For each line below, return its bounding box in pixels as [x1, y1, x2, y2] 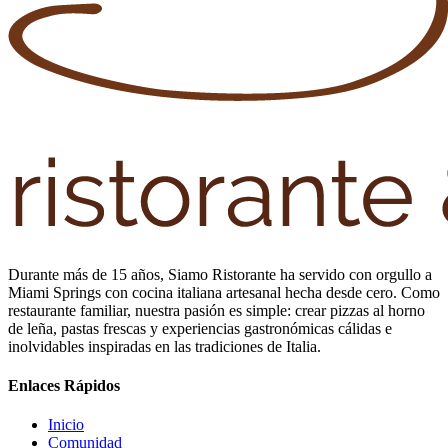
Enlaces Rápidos [8, 376, 120, 394]
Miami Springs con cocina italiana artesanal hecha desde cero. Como [8, 283, 440, 301]
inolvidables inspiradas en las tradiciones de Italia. [8, 337, 321, 355]
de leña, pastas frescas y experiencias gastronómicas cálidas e [8, 319, 392, 337]
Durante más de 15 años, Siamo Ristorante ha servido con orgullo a [8, 265, 432, 283]
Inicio [48, 416, 84, 434]
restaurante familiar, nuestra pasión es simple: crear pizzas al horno [8, 301, 425, 319]
